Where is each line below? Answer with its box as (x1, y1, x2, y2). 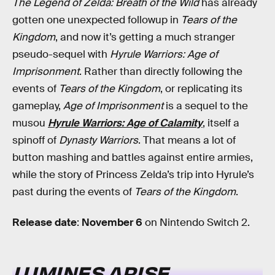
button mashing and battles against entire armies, (12, 150, 253, 164)
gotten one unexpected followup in (12, 13, 181, 26)
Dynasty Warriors (59, 133, 138, 147)
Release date (12, 215, 77, 229)
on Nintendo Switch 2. (142, 215, 250, 229)
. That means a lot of (138, 133, 236, 147)
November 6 (82, 215, 142, 229)
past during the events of (12, 185, 134, 198)
